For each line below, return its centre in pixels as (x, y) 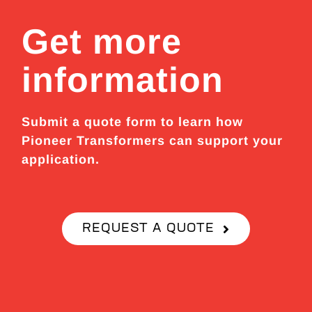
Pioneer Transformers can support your (153, 141)
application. (61, 160)
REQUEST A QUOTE (148, 229)
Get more (102, 42)
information (123, 80)
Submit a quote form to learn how (133, 122)
